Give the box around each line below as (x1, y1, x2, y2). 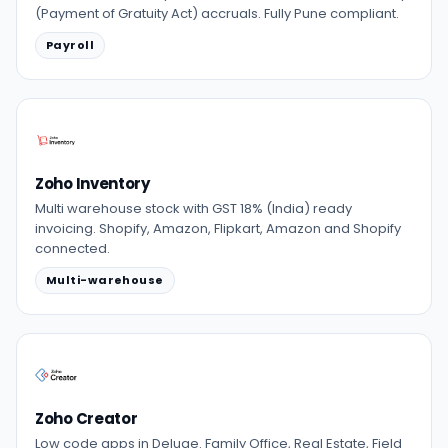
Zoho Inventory (35, 173, 150, 194)
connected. (35, 239, 110, 258)
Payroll (46, 37, 95, 53)
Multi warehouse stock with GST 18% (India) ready (35, 199, 352, 218)
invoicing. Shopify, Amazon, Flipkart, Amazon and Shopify (35, 219, 401, 238)
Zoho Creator (35, 408, 138, 429)
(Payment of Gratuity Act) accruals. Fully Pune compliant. (35, 4, 399, 23)
